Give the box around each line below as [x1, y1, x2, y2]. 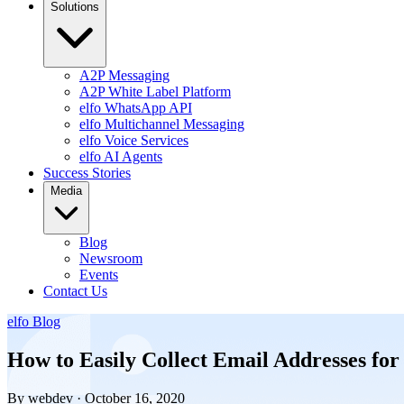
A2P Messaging [79, 68, 170, 83]
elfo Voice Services [79, 133, 188, 148]
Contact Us [43, 283, 107, 298]
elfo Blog [7, 314, 60, 329]
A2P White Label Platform [79, 84, 231, 99]
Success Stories [43, 165, 131, 180]
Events [79, 267, 118, 282]
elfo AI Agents [79, 149, 162, 164]
